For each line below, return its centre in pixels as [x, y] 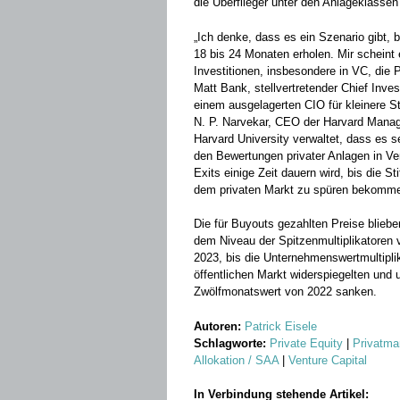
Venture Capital [328, 360]
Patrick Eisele [281, 326]
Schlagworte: [230, 343]
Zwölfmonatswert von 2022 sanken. [285, 292]
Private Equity [306, 343]
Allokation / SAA [236, 360]
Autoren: [219, 326]
